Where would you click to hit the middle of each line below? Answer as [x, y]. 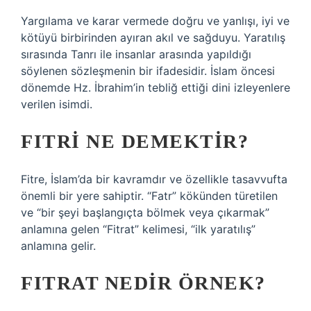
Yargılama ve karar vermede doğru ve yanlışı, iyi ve [155, 21]
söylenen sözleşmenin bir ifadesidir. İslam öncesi [148, 71]
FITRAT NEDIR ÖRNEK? [143, 283]
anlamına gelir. [58, 246]
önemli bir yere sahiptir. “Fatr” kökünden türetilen [149, 196]
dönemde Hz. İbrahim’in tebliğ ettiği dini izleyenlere [155, 87]
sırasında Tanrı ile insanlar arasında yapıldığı [136, 54]
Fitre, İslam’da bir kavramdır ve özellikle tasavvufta [154, 179]
